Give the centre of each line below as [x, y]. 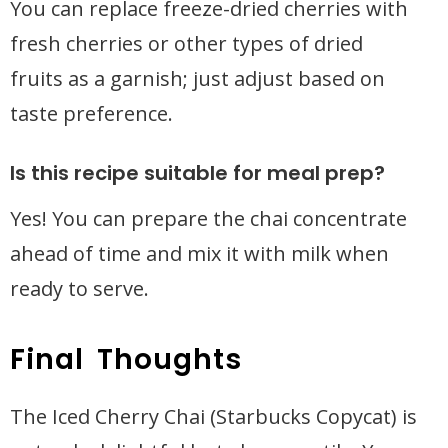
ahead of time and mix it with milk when [199, 253]
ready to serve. [79, 288]
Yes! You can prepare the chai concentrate [208, 218]
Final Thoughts [126, 359]
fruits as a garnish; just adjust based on [197, 78]
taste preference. [91, 113]
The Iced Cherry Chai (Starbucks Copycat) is [213, 416]
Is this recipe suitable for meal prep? [197, 173]
